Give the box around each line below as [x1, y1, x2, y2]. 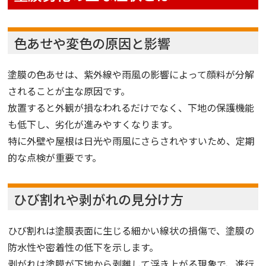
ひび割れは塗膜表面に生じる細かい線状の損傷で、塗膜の [8, 223, 255, 237]
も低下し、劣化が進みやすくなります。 [8, 117, 178, 131]
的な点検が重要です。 [8, 150, 102, 164]
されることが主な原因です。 [8, 84, 131, 98]
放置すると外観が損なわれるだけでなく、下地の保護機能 [8, 100, 255, 115]
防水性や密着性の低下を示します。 [8, 240, 159, 254]
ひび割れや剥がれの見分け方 [14, 189, 184, 208]
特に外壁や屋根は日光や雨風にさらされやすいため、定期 [8, 134, 255, 148]
